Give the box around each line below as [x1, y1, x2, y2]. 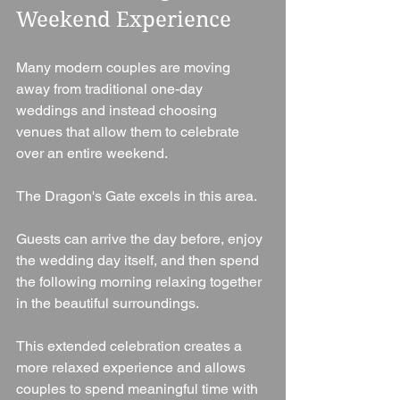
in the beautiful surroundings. [16, 295, 199, 312]
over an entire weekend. [16, 145, 168, 162]
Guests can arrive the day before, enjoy [16, 230, 266, 248]
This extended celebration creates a [16, 337, 246, 355]
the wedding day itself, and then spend [16, 252, 262, 270]
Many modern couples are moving [16, 59, 234, 77]
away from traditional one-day [16, 80, 206, 98]
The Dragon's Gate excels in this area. [16, 187, 257, 205]
